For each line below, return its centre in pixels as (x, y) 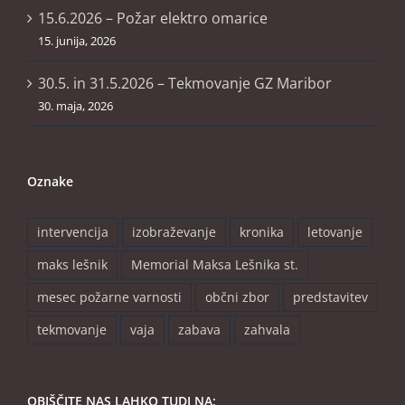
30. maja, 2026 (75, 106)
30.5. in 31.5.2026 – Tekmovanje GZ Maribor (185, 84)
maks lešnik (72, 265)
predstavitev (330, 297)
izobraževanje (174, 232)
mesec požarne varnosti (109, 297)
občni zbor (237, 297)
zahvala (267, 330)
